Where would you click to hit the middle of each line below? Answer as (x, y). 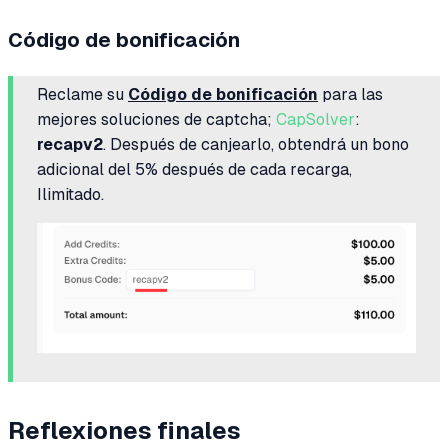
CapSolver (315, 119)
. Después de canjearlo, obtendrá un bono (256, 144)
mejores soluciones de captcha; (156, 119)
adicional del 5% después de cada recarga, (194, 169)
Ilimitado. (70, 194)
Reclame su (82, 94)
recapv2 (70, 144)
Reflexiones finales (124, 430)
